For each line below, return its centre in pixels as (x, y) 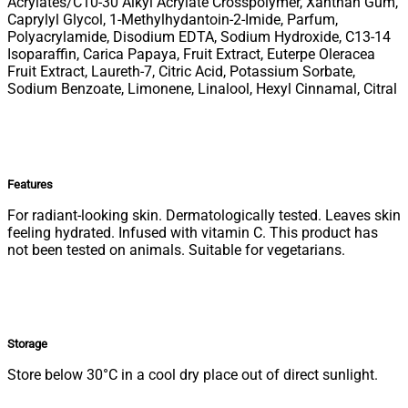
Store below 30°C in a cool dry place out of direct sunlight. (193, 375)
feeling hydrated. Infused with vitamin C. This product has (193, 233)
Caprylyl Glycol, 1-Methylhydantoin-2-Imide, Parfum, (173, 20)
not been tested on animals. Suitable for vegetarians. (176, 250)
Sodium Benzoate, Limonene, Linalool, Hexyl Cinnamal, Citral (202, 89)
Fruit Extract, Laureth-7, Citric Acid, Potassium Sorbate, (181, 72)
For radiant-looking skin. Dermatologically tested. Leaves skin (204, 216)
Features (30, 185)
